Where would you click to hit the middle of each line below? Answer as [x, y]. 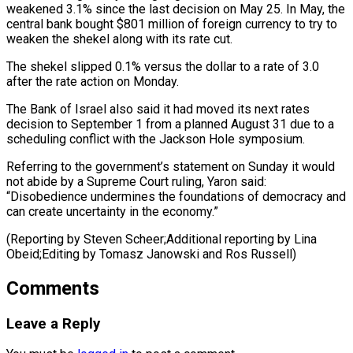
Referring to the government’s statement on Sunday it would [171, 166]
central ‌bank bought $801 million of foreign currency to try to [172, 24]
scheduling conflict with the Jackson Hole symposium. [156, 139]
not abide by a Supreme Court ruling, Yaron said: [136, 181]
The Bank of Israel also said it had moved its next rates [158, 109]
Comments [53, 288]
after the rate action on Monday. [93, 81]
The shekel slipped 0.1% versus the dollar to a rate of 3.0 [163, 66]
